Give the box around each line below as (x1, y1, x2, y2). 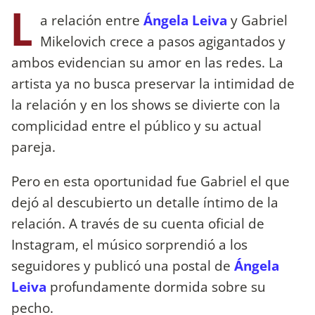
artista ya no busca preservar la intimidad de (11, 73, 295, 93)
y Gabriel (227, 10, 288, 30)
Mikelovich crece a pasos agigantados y (40, 31, 285, 51)
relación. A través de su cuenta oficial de (11, 213, 264, 233)
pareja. (11, 136, 56, 156)
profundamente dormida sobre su (46, 276, 266, 296)
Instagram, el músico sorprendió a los (11, 234, 247, 254)
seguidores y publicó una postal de (11, 255, 234, 275)
